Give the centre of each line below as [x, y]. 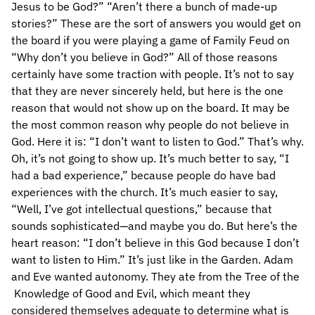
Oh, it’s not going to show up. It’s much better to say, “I [150, 158]
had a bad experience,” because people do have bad [143, 175]
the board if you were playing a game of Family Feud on [150, 40]
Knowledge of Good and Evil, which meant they [131, 293]
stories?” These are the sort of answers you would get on [156, 23]
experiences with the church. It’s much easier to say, [144, 192]
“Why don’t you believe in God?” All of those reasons [144, 57]
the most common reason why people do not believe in [150, 124]
